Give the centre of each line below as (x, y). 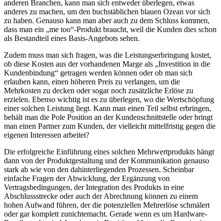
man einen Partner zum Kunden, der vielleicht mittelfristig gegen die (110, 126)
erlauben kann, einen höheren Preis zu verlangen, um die (92, 81)
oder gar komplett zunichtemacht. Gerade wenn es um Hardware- (106, 214)
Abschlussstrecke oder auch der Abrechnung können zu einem (101, 196)
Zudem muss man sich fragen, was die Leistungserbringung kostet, (108, 55)
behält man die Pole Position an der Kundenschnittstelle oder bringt (108, 117)
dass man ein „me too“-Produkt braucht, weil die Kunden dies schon (110, 29)
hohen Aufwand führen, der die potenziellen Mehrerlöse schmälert (107, 205)
